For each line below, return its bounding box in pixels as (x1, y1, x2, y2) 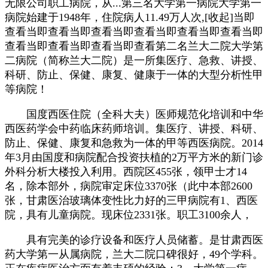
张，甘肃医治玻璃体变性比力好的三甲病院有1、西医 (5, 194, 258, 206)
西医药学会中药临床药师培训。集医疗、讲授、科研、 (5, 122, 263, 135)
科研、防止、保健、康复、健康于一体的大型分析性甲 (5, 68, 263, 81)
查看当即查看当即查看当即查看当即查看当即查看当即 (5, 25, 263, 38)
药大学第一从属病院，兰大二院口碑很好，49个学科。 (5, 248, 263, 260)
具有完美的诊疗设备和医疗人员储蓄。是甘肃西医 (5, 233, 263, 246)
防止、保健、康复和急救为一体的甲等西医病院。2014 (5, 136, 263, 149)
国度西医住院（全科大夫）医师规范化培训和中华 (5, 108, 263, 120)
